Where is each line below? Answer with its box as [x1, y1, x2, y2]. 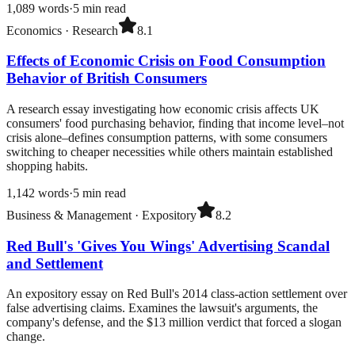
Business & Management [6, 208, 132, 222]
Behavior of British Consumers [6, 70, 207, 87]
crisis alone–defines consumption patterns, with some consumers [6, 130, 327, 144]
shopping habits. [6, 158, 88, 173]
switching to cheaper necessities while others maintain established [6, 144, 333, 158]
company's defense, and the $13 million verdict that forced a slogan [6, 315, 342, 330]
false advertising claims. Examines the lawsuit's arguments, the [6, 301, 318, 315]
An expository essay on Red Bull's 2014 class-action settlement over [6, 287, 347, 301]
